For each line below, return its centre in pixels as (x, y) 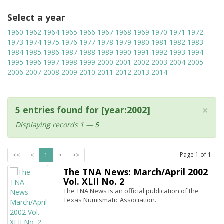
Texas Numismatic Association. (110, 200)
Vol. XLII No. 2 (94, 181)
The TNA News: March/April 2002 (136, 172)
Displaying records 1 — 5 (57, 125)
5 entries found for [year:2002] (83, 110)
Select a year (36, 17)
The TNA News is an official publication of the (131, 191)
